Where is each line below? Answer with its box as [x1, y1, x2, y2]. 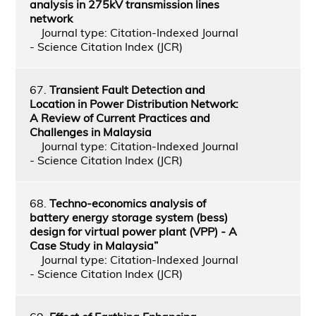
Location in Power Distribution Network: [29, 96, 238, 111]
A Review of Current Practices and [29, 110, 210, 125]
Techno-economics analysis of [49, 195, 206, 210]
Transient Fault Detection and [49, 82, 205, 97]
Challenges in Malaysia [29, 124, 152, 139]
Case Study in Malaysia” [29, 238, 158, 253]
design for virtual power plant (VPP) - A [29, 224, 237, 238]
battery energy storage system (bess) [29, 209, 228, 224]
